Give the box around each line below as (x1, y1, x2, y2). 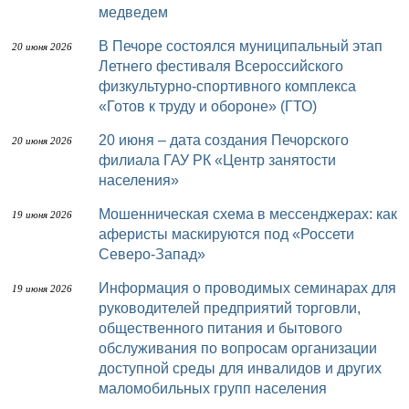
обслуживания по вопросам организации (99, 341, 377, 356)
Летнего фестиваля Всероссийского (99, 58, 343, 74)
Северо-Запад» (99, 246, 205, 262)
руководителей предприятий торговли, (99, 300, 361, 316)
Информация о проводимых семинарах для (99, 280, 110, 296)
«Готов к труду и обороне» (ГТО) (99, 99, 317, 114)
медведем (99, 5, 168, 20)
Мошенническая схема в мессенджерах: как (99, 206, 110, 222)
